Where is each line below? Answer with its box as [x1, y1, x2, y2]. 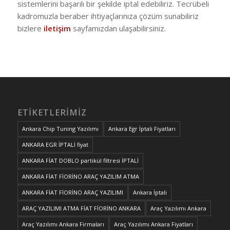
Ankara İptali [132, 188, 167, 196]
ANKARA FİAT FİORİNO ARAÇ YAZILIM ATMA [22, 172, 139, 180]
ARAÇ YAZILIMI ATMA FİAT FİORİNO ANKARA [22, 204, 141, 212]
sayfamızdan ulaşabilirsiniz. [72, 23, 166, 33]
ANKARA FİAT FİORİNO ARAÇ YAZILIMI [22, 188, 123, 196]
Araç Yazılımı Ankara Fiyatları [113, 220, 193, 228]
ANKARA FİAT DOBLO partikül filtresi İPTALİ [22, 156, 139, 164]
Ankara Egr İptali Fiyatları [108, 124, 176, 132]
